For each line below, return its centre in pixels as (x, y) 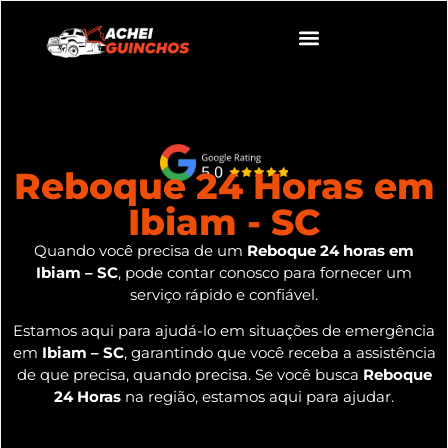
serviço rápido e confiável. (224, 294)
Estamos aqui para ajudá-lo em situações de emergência (224, 331)
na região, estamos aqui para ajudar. (257, 397)
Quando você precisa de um (140, 250)
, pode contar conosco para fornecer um (265, 272)
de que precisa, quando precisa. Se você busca (189, 375)
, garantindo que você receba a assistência (279, 353)
